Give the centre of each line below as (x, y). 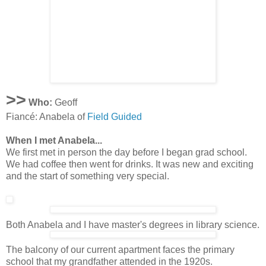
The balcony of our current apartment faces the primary (120, 250)
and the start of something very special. (88, 176)
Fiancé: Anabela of (47, 117)
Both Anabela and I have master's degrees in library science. (133, 225)
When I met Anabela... (54, 141)
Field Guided (115, 117)
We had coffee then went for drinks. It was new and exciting (130, 164)
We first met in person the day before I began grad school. (126, 153)
